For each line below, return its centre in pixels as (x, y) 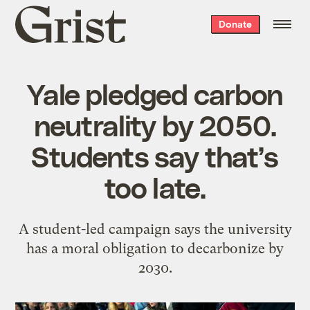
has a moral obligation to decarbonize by (155, 248)
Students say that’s (155, 155)
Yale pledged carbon (155, 93)
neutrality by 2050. (155, 124)
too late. (155, 186)
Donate (235, 24)
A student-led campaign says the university (155, 229)
